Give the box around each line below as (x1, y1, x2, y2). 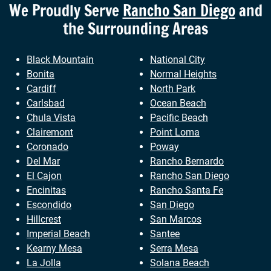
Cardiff (27, 83, 56, 95)
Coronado (27, 141, 68, 153)
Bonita (27, 68, 54, 80)
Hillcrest (27, 214, 61, 226)
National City (150, 54, 205, 66)
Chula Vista (27, 112, 76, 124)
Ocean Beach (150, 97, 206, 109)
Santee (150, 228, 180, 240)
